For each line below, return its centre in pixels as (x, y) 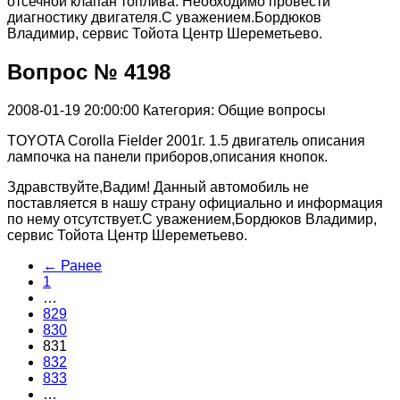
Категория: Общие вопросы (234, 110)
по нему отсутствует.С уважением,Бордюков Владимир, (192, 219)
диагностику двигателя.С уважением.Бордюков (164, 18)
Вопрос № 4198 (89, 72)
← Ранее (72, 265)
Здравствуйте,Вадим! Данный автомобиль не (158, 187)
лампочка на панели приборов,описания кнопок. (167, 156)
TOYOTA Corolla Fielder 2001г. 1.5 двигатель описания (186, 140)
